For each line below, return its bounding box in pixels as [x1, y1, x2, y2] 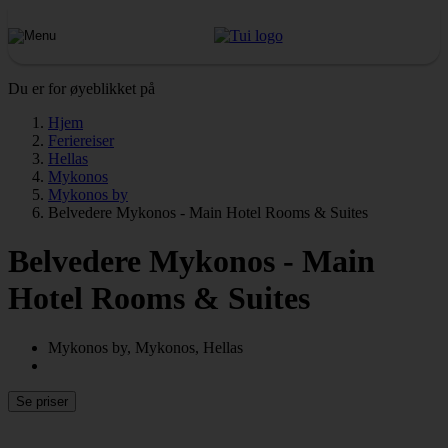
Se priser [16, 393, 68, 409]
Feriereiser [48, 132, 114, 149]
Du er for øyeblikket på [8, 80, 155, 97]
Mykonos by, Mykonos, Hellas [48, 338, 243, 356]
